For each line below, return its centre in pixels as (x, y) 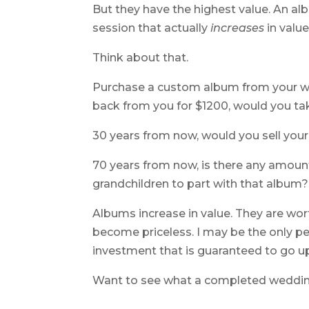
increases (238, 28)
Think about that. (141, 57)
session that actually (152, 28)
